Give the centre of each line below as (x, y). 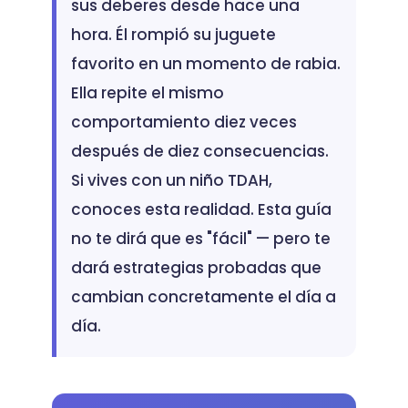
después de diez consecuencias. (199, 151)
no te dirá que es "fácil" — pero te (200, 239)
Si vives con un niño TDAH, (171, 180)
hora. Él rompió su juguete (173, 35)
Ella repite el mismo (147, 93)
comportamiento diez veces (184, 122)
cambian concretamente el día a (203, 297)
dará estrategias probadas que (196, 268)
